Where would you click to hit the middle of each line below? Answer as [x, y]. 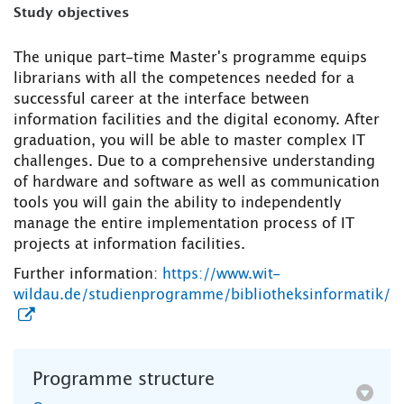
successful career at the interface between [161, 100]
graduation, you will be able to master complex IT [189, 141]
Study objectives [71, 14]
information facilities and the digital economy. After [197, 120]
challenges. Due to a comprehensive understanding [194, 162]
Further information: [88, 275]
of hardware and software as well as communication [197, 183]
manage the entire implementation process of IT [184, 224]
